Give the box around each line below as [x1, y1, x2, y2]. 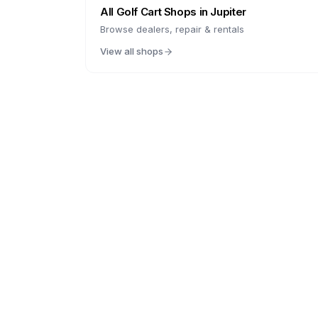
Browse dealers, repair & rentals [100, 23, 244, 35]
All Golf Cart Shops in [100, 5, 211, 18]
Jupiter [210, 5, 246, 18]
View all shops [100, 45, 163, 57]
